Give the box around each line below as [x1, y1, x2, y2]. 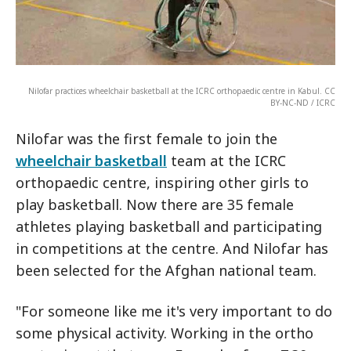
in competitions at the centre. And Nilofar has [16, 238, 328, 258]
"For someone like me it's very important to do [16, 301, 332, 320]
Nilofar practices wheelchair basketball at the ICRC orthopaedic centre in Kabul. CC [28, 85, 335, 96]
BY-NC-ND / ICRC [270, 96, 335, 108]
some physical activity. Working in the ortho [16, 323, 313, 342]
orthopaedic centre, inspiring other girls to [16, 172, 309, 192]
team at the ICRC [167, 150, 286, 170]
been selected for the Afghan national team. [16, 260, 317, 280]
